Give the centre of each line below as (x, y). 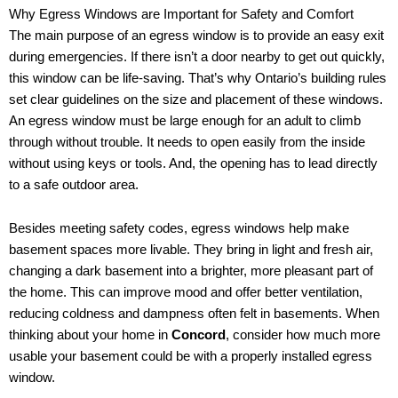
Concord (199, 335)
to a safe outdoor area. (74, 184)
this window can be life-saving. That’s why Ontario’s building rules (198, 78)
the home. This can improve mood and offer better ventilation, (186, 293)
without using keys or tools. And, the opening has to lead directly (193, 163)
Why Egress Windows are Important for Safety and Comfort (181, 14)
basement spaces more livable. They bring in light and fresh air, (191, 250)
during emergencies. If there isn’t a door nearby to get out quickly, (197, 56)
